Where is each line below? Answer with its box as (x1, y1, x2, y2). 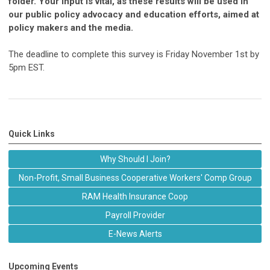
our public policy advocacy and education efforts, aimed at (8, 9, 259, 20)
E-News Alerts (108, 229, 162, 239)
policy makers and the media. (8, 22, 133, 34)
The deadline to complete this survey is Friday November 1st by (8, 49, 259, 60)
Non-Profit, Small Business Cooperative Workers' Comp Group (18, 173, 252, 183)
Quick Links (8, 129, 55, 139)
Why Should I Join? (99, 154, 171, 165)
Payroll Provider (105, 210, 165, 221)
